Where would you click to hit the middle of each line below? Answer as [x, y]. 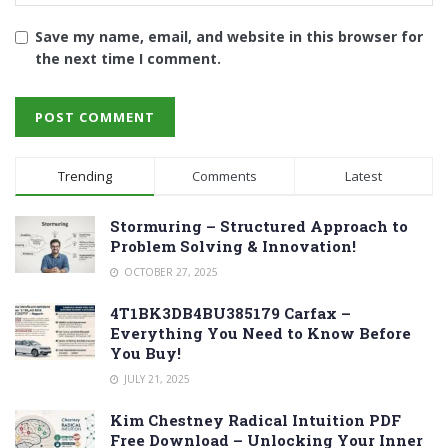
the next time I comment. [128, 58]
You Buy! [145, 353]
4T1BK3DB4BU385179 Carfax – [232, 313]
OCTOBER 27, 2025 [169, 272]
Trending [85, 176]
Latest [363, 176]
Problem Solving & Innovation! [233, 246]
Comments [224, 176]
